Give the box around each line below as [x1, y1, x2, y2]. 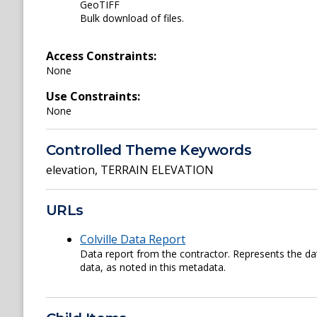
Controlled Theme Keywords [46, 142, 251, 159]
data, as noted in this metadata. [80, 260, 226, 274]
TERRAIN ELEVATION [100, 161, 214, 178]
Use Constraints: [46, 88, 140, 105]
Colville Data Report [80, 231, 185, 247]
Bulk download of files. [80, 11, 184, 25]
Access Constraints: [46, 48, 156, 64]
